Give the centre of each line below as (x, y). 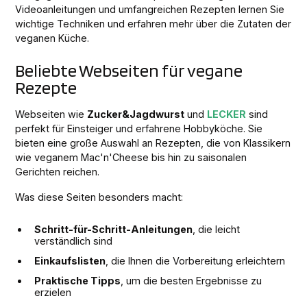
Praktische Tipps (78, 281)
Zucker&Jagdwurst (136, 114)
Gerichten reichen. (58, 172)
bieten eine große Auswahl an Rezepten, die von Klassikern (153, 143)
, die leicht (217, 230)
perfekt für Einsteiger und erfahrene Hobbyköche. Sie (139, 129)
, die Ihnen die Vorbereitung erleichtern (196, 261)
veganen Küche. (52, 38)
